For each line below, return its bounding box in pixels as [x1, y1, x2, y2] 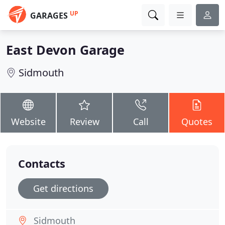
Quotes [181, 116, 212, 128]
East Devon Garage [6, 41, 125, 58]
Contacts [18, 156, 65, 171]
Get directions [33, 182, 93, 194]
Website [11, 116, 46, 128]
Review [69, 116, 99, 128]
